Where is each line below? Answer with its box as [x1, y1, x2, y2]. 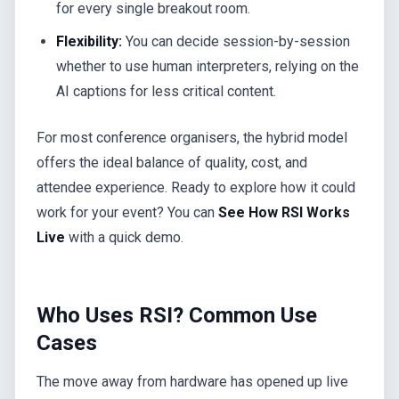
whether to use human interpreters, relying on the [56, 58, 360, 76]
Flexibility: [56, 33, 123, 51]
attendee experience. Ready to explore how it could [37, 179, 355, 197]
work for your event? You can [37, 204, 218, 222]
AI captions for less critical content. [56, 83, 277, 101]
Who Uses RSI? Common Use [37, 302, 317, 328]
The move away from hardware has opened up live [37, 373, 348, 391]
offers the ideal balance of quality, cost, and [37, 154, 307, 172]
